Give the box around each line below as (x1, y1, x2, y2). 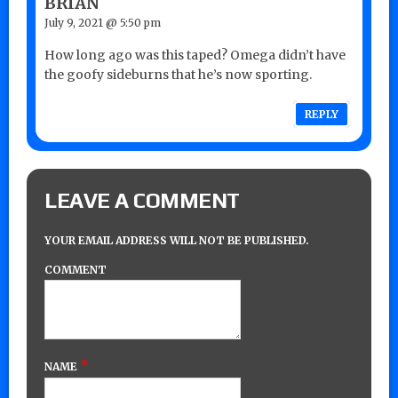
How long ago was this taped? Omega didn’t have (44, 47, 346, 64)
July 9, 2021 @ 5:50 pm (44, 16, 161, 30)
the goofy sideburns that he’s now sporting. (44, 67, 312, 84)
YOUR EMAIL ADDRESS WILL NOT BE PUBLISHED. (44, 234, 309, 248)
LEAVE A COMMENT (44, 188, 240, 213)
